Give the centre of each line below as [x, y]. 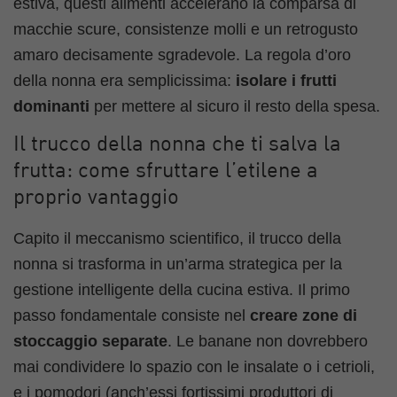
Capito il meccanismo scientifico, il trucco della [177, 238]
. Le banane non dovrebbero [268, 341]
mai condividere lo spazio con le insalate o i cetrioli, [194, 366]
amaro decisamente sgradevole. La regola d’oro [182, 54]
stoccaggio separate [90, 341]
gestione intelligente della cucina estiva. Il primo [182, 289]
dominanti [51, 106]
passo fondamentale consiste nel [132, 315]
